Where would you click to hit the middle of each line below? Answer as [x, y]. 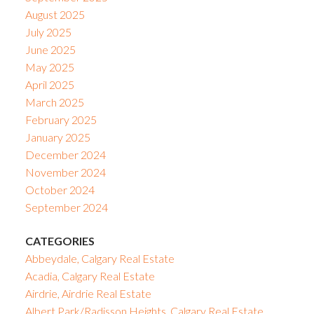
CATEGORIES [60, 240]
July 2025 [48, 32]
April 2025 [49, 85]
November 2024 [65, 172]
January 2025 [57, 137]
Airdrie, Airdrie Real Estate [88, 293]
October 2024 [60, 190]
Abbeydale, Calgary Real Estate [100, 258]
